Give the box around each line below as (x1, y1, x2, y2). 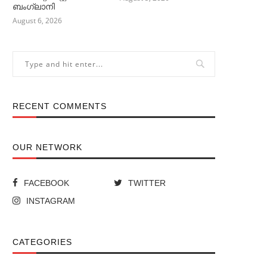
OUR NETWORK (13, 142, 82, 152)
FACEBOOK (24, 178, 69, 188)
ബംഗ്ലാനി (13, 1, 55, 11)
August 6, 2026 (13, 15, 62, 26)
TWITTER (128, 178, 166, 188)
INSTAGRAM (26, 195, 75, 206)
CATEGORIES (13, 237, 72, 247)
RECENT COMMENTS (13, 101, 107, 111)
